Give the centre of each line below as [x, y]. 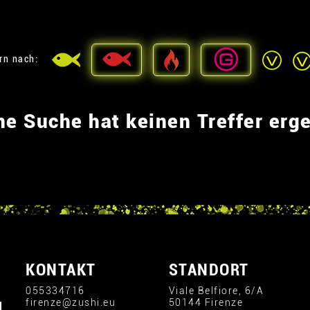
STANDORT [209, 270]
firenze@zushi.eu [71, 302]
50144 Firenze [206, 302]
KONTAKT [61, 270]
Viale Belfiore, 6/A [216, 291]
